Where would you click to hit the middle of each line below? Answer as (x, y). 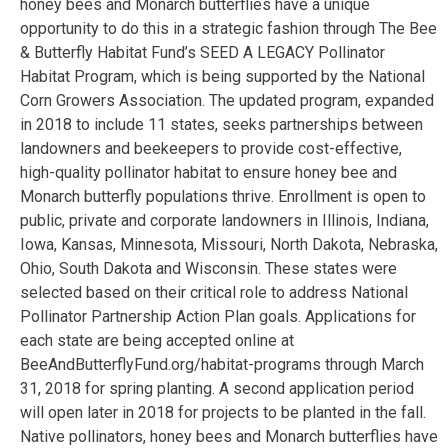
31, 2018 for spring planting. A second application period (217, 388)
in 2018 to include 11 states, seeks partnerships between (221, 124)
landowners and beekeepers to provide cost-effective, (211, 148)
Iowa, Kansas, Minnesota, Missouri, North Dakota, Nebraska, (229, 244)
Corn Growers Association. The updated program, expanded (227, 100)
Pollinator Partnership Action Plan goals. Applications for (218, 316)
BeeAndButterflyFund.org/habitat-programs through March (222, 364)
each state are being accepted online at (157, 340)
